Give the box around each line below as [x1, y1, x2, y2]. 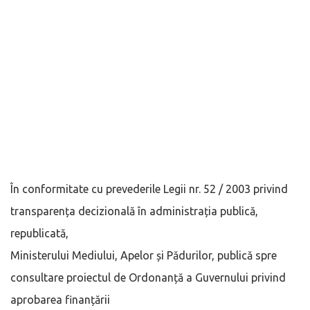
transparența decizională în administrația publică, [10, 204, 258, 217]
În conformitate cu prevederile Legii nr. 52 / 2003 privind [10, 182, 288, 195]
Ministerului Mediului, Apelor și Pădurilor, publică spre [10, 248, 277, 262]
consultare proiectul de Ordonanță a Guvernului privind [10, 271, 286, 284]
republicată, [10, 226, 71, 239]
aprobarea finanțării [10, 293, 113, 306]
